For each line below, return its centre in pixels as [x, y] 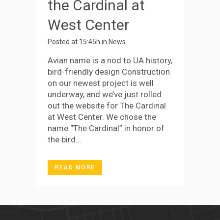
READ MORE [75, 167]
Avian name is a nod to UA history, [110, 60]
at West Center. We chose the [102, 117]
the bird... [65, 139]
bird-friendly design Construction [109, 71]
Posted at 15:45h [74, 41]
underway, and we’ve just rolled [105, 94]
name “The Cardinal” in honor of [106, 128]
